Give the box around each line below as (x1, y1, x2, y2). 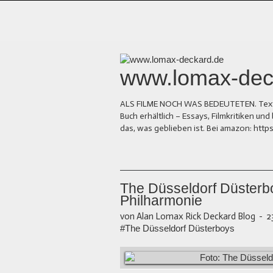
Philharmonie (120, 193, 202, 209)
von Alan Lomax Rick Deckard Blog (120, 211, 255, 222)
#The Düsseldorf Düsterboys (120, 223, 235, 234)
